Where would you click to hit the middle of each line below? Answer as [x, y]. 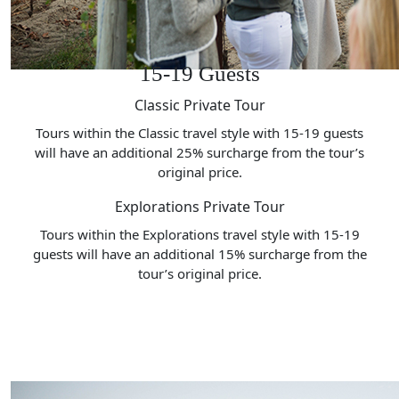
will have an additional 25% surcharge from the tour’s [199, 152]
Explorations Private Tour [199, 206]
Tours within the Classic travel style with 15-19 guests [199, 132]
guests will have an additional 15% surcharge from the [199, 253]
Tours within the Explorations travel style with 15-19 [199, 234]
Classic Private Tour [199, 105]
